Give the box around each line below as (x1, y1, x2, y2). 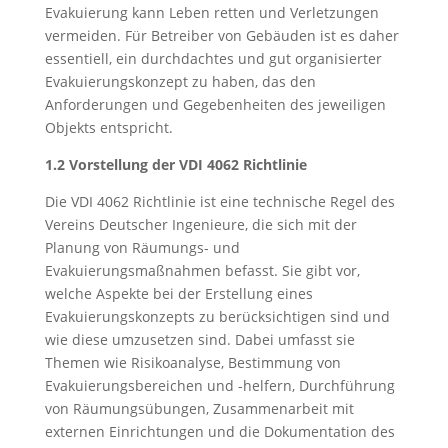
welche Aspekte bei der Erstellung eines (44, 284, 313, 303)
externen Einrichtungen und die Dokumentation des (44, 422, 395, 441)
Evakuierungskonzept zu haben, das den (44, 72, 316, 91)
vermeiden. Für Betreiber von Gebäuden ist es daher (44, 26, 399, 45)
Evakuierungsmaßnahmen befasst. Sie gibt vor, (44, 261, 360, 280)
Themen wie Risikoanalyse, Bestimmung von (44, 353, 341, 372)
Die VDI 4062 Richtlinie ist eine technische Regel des (44, 192, 395, 211)
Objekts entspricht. (44, 118, 173, 137)
